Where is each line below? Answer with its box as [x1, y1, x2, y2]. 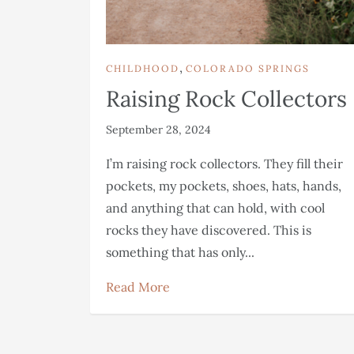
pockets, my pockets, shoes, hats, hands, [106, 177, 341, 194]
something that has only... [106, 243, 254, 260]
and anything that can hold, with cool [106, 199, 325, 216]
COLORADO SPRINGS [186, 62, 310, 74]
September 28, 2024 [106, 122, 211, 137]
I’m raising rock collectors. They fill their [106, 155, 343, 171]
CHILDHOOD [106, 62, 179, 74]
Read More [106, 278, 170, 295]
